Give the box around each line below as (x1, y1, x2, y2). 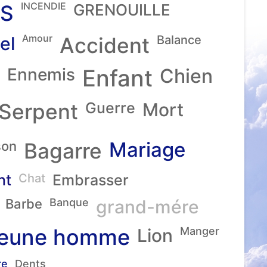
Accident (60, 33, 150, 58)
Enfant (82, 64, 153, 92)
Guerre (85, 99, 135, 117)
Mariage (109, 138, 185, 162)
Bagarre (24, 138, 102, 163)
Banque (49, 196, 89, 209)
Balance (157, 33, 201, 47)
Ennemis (7, 64, 75, 85)
